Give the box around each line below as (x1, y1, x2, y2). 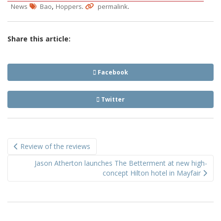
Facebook (96, 68, 128, 76)
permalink (98, 1, 128, 11)
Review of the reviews (18, 141, 90, 151)
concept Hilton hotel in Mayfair (103, 168, 203, 178)
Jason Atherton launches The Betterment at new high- (35, 158, 207, 168)
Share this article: (7, 34, 71, 43)
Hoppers (56, 1, 82, 11)
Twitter (100, 95, 125, 104)
